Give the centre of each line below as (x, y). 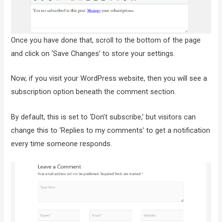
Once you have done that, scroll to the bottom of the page (106, 40)
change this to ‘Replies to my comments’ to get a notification (111, 130)
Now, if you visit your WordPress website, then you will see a (109, 79)
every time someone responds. (62, 143)
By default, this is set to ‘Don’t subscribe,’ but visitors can (104, 117)
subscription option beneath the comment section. (94, 92)
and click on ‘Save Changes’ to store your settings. (93, 53)
